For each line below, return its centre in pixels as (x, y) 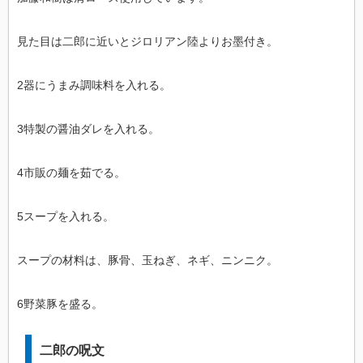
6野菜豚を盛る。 (60, 303)
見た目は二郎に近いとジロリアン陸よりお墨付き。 (147, 41)
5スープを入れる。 (66, 216)
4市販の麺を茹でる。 (71, 172)
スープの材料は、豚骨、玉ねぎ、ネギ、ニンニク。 (147, 260)
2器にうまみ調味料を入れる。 (94, 85)
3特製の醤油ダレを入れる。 (88, 128)
